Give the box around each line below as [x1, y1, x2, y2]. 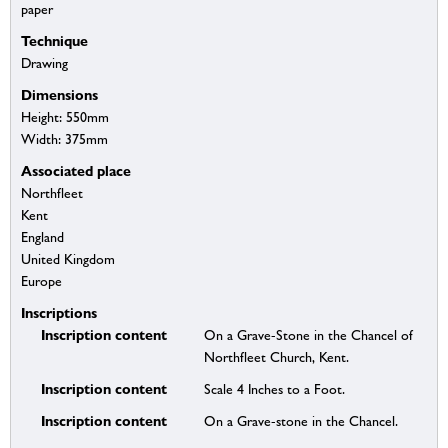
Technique [21, 32, 88, 50]
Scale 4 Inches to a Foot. [203, 381, 345, 398]
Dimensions [21, 86, 98, 104]
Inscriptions [21, 304, 97, 322]
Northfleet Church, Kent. [203, 349, 349, 366]
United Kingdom [21, 251, 115, 268]
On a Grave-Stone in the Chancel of [203, 327, 413, 344]
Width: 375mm [21, 131, 108, 148]
